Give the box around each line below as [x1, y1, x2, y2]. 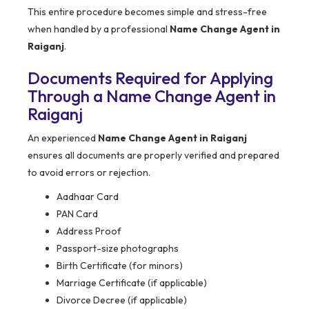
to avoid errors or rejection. [28, 166, 150, 179]
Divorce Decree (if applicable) [57, 294, 187, 307]
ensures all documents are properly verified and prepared [28, 149, 279, 162]
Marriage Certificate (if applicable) [57, 277, 207, 290]
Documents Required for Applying [28, 68, 273, 89]
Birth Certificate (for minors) [57, 259, 183, 272]
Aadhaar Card [57, 190, 119, 203]
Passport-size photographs [57, 242, 179, 255]
